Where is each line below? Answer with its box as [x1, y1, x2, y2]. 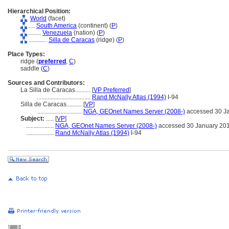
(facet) [47, 15, 65, 22]
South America [36, 22, 77, 29]
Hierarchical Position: [8, 8, 71, 15]
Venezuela [42, 29, 72, 36]
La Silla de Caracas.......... [20, 86, 92, 94]
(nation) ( [72, 29, 99, 36]
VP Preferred [94, 86, 129, 94]
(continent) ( [77, 22, 111, 29]
